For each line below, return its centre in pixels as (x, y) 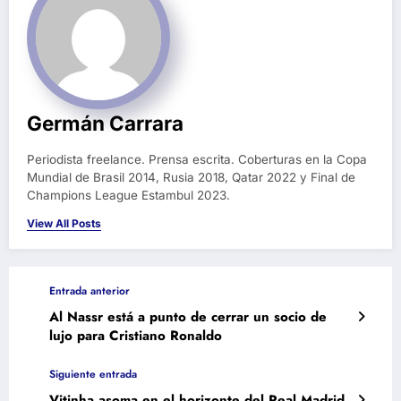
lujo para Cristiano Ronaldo (136, 335)
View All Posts (64, 223)
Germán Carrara (105, 123)
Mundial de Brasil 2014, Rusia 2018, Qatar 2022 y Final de (191, 177)
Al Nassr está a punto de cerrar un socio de (188, 316)
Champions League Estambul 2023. (128, 195)
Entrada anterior (90, 290)
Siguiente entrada (93, 374)
